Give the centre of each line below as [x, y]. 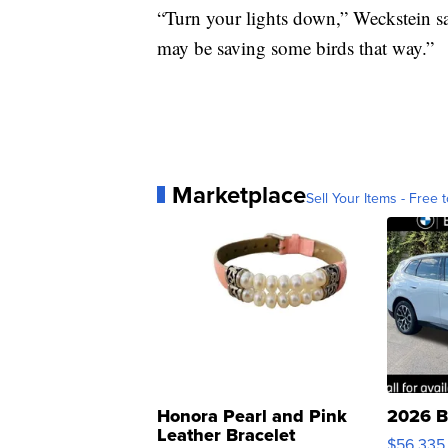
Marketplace [239, 194]
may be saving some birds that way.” [295, 47]
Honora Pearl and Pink [252, 415]
